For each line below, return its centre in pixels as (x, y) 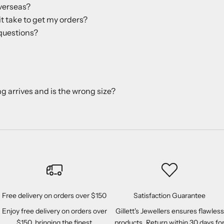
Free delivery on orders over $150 (54, 195)
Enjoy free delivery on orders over (54, 211)
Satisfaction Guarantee (170, 195)
